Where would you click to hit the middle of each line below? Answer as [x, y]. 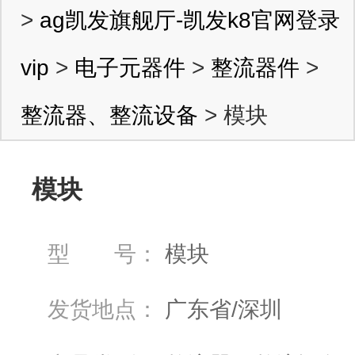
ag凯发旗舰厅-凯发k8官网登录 [190, 20]
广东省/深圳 [223, 309]
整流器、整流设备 [109, 115]
